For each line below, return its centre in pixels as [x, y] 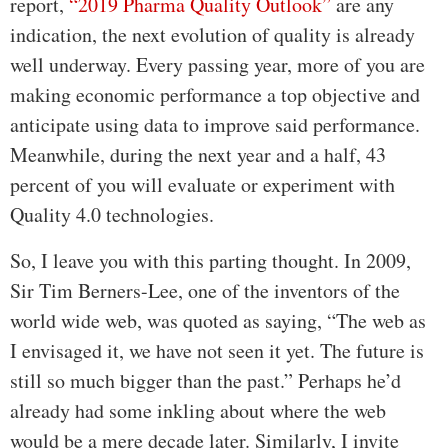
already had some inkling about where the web [198, 410]
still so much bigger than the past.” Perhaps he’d [205, 380]
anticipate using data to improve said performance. [215, 124]
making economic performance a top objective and [215, 94]
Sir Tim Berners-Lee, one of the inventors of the [205, 290]
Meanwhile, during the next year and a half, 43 [198, 154]
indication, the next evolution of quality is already [212, 34]
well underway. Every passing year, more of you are [217, 64]
